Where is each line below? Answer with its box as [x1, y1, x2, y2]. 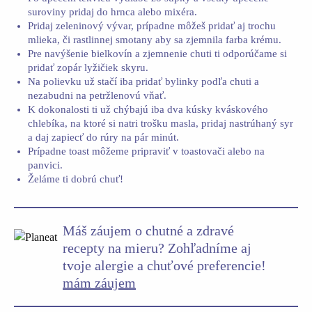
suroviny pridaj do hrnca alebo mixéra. [28, 6, 197, 17]
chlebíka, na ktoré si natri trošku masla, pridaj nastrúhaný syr [28, 118, 293, 129]
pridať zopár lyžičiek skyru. [28, 62, 148, 73]
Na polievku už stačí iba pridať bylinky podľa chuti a [28, 76, 259, 87]
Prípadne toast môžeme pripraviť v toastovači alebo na [28, 146, 265, 157]
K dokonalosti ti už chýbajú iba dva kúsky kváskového [28, 104, 268, 115]
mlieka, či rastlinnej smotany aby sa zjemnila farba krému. [28, 34, 281, 45]
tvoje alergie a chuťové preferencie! [63, 258, 266, 273]
